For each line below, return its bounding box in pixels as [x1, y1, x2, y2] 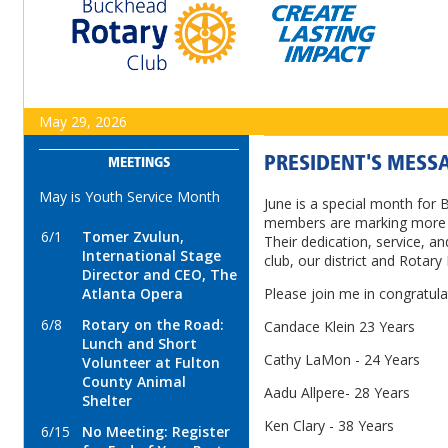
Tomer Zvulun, [82, 227, 184, 246]
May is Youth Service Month [39, 187, 220, 206]
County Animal [82, 372, 186, 391]
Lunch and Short [82, 334, 197, 353]
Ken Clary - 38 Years [264, 416, 394, 436]
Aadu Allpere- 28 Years [264, 383, 410, 403]
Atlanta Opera [82, 284, 183, 303]
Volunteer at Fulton [82, 353, 220, 372]
